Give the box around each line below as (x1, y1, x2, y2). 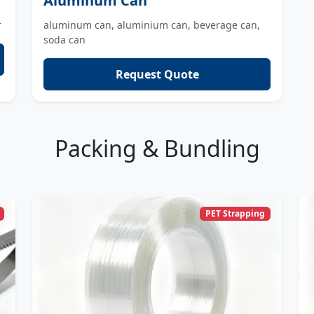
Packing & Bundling (54, 132, 260, 163)
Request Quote (115, 66, 199, 82)
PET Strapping (205, 207, 266, 220)
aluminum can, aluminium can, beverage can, (43, 18, 260, 32)
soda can (43, 32, 86, 46)
